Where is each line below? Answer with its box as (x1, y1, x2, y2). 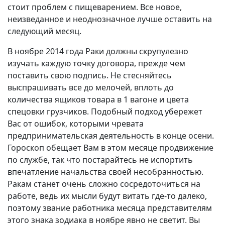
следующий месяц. (8, 25, 81, 37)
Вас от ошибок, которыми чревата (8, 118, 144, 129)
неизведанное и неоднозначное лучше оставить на (8, 13, 212, 25)
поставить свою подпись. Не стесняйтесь (8, 69, 172, 81)
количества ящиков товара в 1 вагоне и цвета (8, 93, 189, 105)
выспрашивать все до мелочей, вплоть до (8, 81, 174, 93)
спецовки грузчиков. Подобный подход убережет (8, 105, 202, 117)
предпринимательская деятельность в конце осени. (8, 130, 214, 141)
